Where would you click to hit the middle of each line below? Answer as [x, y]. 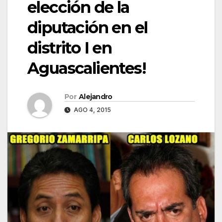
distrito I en [70, 48]
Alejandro [95, 97]
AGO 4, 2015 [92, 110]
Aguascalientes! [86, 68]
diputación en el [87, 28]
